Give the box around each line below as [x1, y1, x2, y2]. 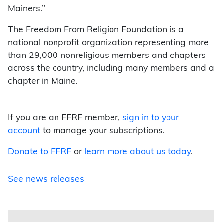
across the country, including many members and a [8, 64, 214, 73]
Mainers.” [8, 5, 45, 14]
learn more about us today [84, 148, 191, 157]
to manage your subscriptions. [40, 127, 165, 136]
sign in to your [122, 114, 179, 123]
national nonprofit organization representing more [8, 39, 209, 48]
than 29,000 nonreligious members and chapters [8, 52, 206, 60]
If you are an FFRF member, [8, 114, 122, 123]
